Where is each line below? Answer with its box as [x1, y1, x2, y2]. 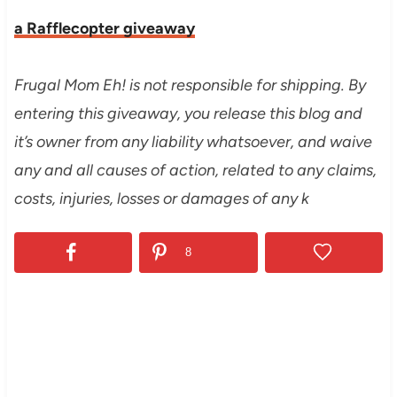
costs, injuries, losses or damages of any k [13, 189, 309, 209]
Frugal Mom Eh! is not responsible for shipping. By [13, 75, 366, 96]
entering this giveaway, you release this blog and [13, 104, 362, 124]
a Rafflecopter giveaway [13, 19, 195, 39]
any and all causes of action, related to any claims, [13, 160, 377, 181]
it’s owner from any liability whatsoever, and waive [13, 132, 372, 152]
